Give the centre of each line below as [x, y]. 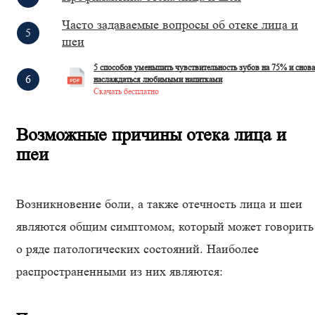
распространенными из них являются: [120, 271]
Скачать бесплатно [126, 91]
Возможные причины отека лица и [151, 135]
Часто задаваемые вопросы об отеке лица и [180, 25]
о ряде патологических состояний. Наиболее [137, 249]
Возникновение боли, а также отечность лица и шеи [159, 204]
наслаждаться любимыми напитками [158, 79]
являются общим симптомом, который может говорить [165, 226]
